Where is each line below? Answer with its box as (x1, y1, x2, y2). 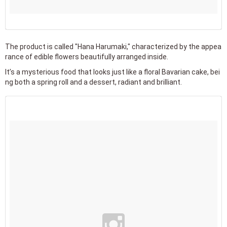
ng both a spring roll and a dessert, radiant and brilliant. (5, 78, 182, 86)
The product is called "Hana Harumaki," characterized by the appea (5, 42, 221, 51)
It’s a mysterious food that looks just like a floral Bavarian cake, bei (5, 67, 220, 76)
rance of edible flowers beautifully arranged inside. (5, 52, 168, 61)
